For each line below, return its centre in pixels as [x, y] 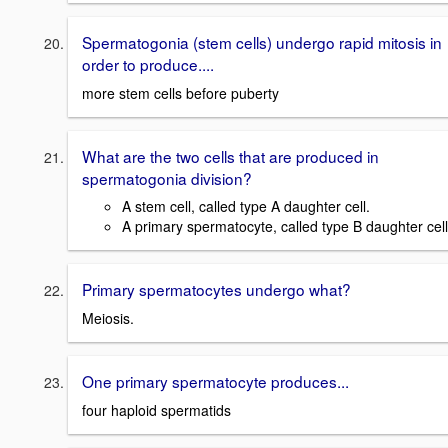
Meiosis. [108, 318]
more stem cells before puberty [180, 92]
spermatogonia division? [167, 177]
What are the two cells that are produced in [230, 155]
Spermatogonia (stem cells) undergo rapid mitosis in [262, 42]
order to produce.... [148, 64]
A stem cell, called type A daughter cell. [246, 206]
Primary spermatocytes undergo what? [216, 289]
